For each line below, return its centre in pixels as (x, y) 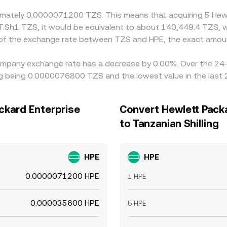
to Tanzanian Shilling (169, 124)
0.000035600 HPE (65, 203)
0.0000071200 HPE (62, 176)
